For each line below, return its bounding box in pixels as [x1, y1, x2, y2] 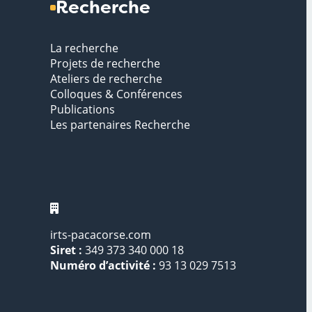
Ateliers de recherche [50, 71, 162, 87]
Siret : [50, 242, 82, 258]
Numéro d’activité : [50, 257, 156, 273]
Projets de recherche [50, 56, 160, 72]
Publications [50, 102, 115, 118]
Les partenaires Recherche [50, 117, 190, 133]
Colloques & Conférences [50, 86, 182, 102]
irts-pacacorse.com [50, 226, 151, 242]
